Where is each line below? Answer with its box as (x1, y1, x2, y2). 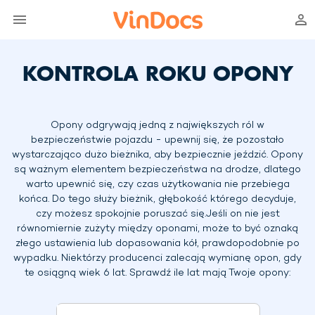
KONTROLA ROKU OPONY (22, 58, 293, 87)
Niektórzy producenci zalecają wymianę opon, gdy (61, 252, 302, 264)
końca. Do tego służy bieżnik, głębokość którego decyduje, (19, 193, 296, 205)
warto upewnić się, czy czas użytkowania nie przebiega (25, 179, 290, 191)
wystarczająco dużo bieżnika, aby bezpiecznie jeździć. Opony (12, 149, 303, 161)
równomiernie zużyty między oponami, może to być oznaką (17, 223, 298, 235)
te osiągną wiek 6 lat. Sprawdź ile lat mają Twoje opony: (25, 267, 290, 279)
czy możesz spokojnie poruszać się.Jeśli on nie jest (35, 208, 280, 220)
